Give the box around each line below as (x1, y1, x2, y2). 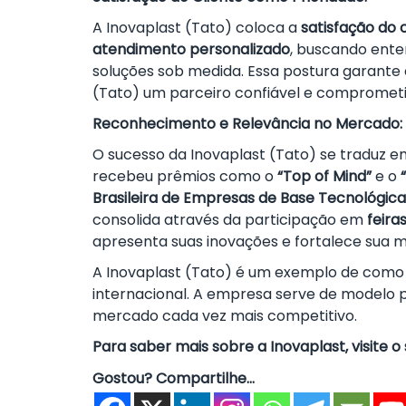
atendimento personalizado (92, 39, 290, 60)
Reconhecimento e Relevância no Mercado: (92, 113, 402, 134)
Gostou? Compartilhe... (92, 368, 255, 389)
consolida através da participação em (92, 209, 367, 230)
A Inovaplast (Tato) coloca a (92, 17, 301, 38)
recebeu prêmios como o (92, 166, 277, 187)
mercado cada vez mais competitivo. (92, 305, 357, 326)
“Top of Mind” (277, 166, 372, 187)
